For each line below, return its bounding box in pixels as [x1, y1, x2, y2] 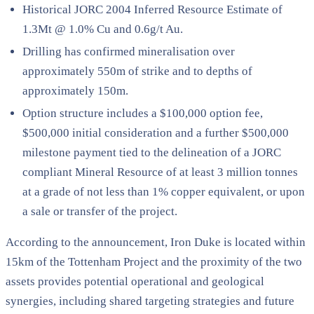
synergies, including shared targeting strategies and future [6, 294, 294, 308]
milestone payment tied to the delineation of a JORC [22, 145, 281, 159]
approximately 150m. [22, 83, 128, 97]
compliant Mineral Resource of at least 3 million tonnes [22, 165, 298, 179]
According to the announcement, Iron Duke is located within [6, 235, 306, 249]
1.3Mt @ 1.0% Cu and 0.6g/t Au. [22, 22, 183, 36]
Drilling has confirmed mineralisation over [22, 44, 235, 58]
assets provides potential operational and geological [6, 274, 264, 288]
